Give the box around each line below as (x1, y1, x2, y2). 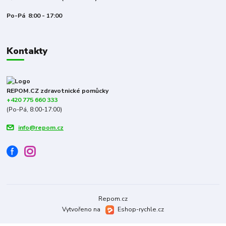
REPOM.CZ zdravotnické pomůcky (7, 87, 109, 95)
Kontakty (7, 44, 48, 57)
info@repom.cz (18, 123, 64, 132)
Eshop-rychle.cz (118, 205, 164, 213)
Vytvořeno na (62, 205, 102, 213)
